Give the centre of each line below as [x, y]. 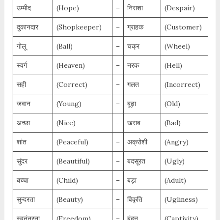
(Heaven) [70, 66]
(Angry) [176, 142]
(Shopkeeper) [79, 27]
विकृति [135, 200]
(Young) [69, 104]
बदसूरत [136, 161]
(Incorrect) [182, 85]
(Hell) [173, 66]
